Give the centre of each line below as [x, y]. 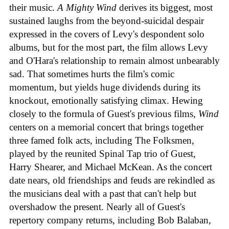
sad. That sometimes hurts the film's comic [92, 74]
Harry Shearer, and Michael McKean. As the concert [111, 167]
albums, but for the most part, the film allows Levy [109, 47]
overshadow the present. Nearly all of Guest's [97, 207]
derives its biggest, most [166, 7]
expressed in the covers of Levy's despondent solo [107, 34]
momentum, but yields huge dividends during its [105, 87]
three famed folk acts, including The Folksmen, [102, 140]
